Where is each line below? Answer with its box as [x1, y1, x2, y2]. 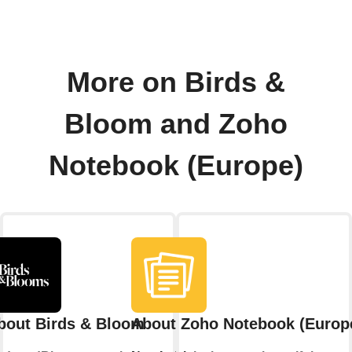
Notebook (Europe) [49, 150, 303, 182]
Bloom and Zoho [64, 108, 288, 141]
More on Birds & [67, 67, 285, 99]
